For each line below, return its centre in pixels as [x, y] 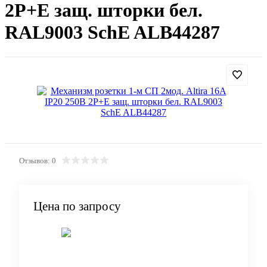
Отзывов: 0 [38, 160]
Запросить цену [174, 244]
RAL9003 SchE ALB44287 [112, 32]
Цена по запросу [77, 206]
